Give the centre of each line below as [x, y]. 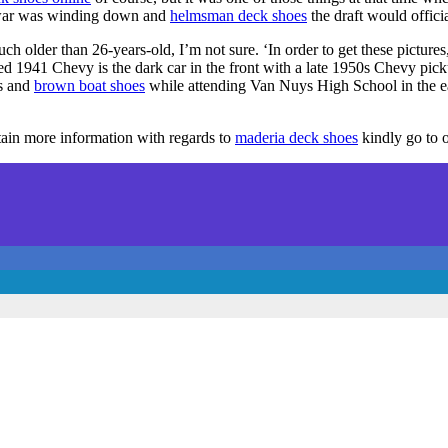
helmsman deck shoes [238, 15]
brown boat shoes [89, 85]
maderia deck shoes [296, 137]
